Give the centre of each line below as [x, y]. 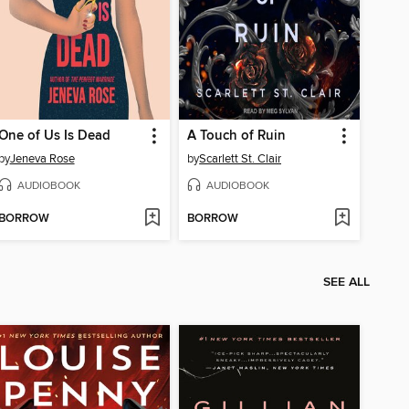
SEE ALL [346, 283]
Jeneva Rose [42, 158]
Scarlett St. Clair [241, 158]
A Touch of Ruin [237, 136]
